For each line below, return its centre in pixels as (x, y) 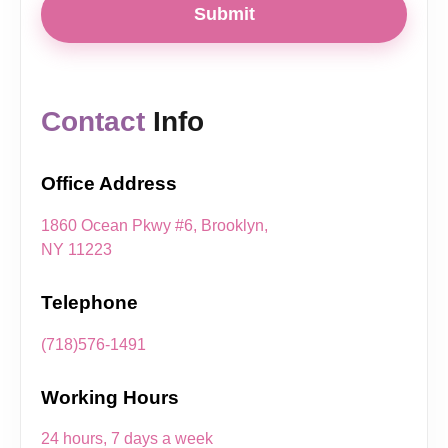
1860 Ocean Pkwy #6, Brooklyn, (154, 225)
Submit (224, 13)
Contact (93, 122)
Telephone (89, 302)
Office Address (109, 184)
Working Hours (110, 397)
